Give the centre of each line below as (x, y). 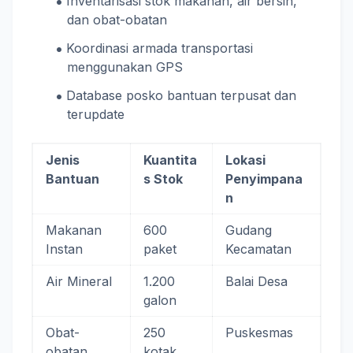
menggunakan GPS (124, 67)
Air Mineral (79, 281)
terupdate (95, 114)
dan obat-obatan (117, 20)
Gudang (249, 230)
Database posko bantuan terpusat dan (182, 95)
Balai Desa (256, 281)
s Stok (163, 179)
